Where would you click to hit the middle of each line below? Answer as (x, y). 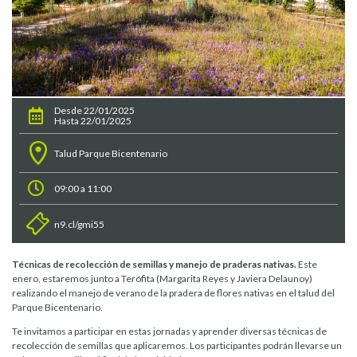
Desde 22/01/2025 (94, 111)
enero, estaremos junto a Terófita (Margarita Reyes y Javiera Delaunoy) (162, 279)
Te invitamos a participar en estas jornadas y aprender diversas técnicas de (169, 331)
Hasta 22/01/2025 (92, 121)
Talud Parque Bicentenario (110, 153)
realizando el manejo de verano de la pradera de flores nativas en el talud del (173, 293)
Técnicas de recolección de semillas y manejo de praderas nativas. (155, 265)
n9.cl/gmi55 (79, 224)
